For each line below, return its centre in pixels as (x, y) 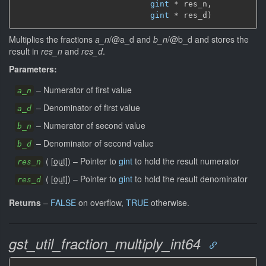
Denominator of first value (92, 107)
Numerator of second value (94, 125)
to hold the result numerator (186, 161)
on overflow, (101, 202)
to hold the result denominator (190, 178)
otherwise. (169, 202)
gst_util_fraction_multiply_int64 (105, 243)
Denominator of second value (99, 143)
